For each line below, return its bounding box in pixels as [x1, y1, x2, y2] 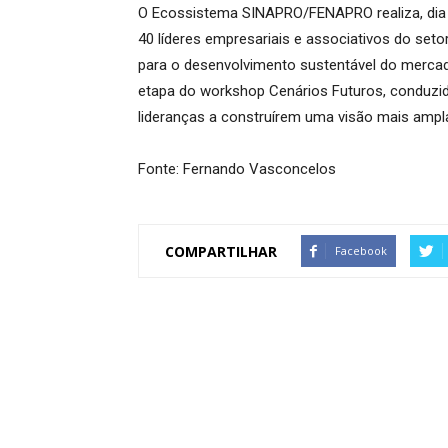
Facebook [335, 243, 387, 258]
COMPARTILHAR [165, 241, 277, 261]
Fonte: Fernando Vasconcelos [138, 160, 336, 178]
